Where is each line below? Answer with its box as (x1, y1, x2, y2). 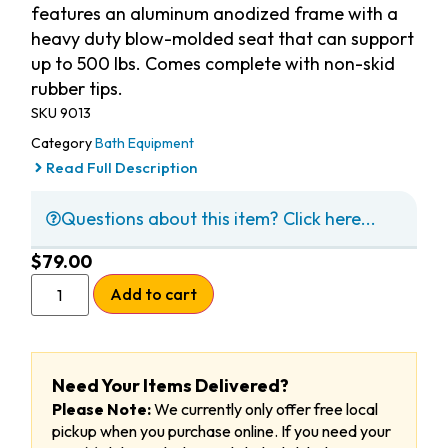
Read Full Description (45, 157, 197, 177)
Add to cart (109, 283, 197, 304)
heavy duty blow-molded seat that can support (30, 26, 414, 50)
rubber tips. (30, 76, 123, 100)
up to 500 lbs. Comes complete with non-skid (30, 51, 395, 75)
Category (30, 133, 92, 152)
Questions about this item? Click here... (60, 206, 376, 230)
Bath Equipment (94, 133, 194, 152)
